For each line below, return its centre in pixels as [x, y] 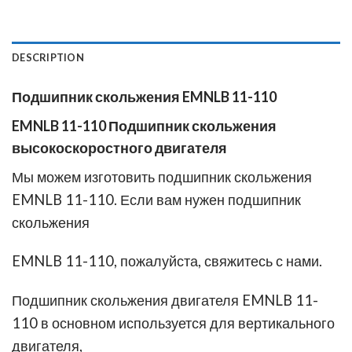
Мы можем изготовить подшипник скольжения [162, 176]
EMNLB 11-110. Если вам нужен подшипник [156, 199]
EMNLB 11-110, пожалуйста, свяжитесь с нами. [167, 261]
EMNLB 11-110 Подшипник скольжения [144, 125]
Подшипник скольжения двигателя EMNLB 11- [165, 301]
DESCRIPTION [48, 57]
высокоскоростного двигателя [119, 147]
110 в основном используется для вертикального [173, 323]
